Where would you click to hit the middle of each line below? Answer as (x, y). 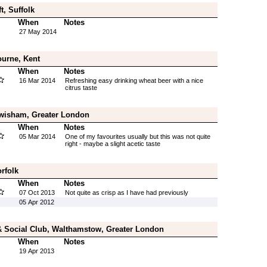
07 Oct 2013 (37, 193)
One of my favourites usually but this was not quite (137, 136)
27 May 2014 (38, 32)
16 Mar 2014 (37, 80)
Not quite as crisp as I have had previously (126, 193)
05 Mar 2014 (37, 136)
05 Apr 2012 (36, 202)
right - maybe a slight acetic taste (112, 144)
